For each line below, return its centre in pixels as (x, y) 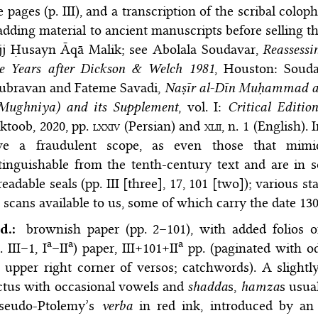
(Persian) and (162, 126)
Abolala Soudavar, (208, 50)
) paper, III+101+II (126, 248)
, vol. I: (203, 107)
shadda (208, 287)
